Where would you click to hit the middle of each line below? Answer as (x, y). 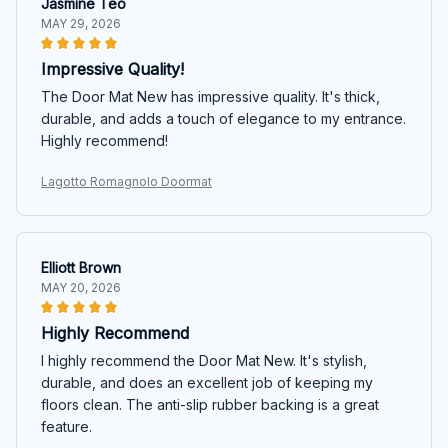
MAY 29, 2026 (81, 23)
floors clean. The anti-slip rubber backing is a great (210, 404)
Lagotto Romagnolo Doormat (126, 181)
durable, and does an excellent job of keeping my (207, 382)
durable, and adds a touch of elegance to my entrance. (223, 118)
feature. (66, 426)
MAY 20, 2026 (81, 287)
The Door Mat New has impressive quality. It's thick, (210, 96)
